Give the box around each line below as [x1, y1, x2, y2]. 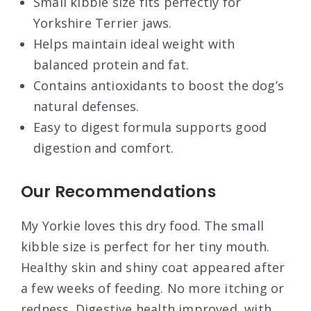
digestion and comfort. [33, 140, 174, 157]
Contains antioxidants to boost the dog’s [33, 77, 285, 94]
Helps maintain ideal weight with [33, 35, 235, 53]
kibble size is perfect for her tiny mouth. [21, 238, 270, 255]
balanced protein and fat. [33, 56, 189, 74]
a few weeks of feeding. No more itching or [21, 280, 285, 297]
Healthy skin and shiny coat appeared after [21, 259, 285, 276]
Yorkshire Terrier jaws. [33, 15, 172, 32]
